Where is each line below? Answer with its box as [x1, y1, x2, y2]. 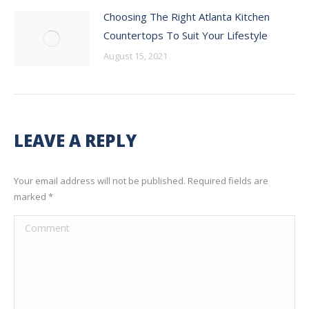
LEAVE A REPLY [14, 128, 137, 152]
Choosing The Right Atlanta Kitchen [103, 9, 270, 23]
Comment [14, 217, 60, 231]
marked [14, 190, 48, 203]
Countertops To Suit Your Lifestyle [103, 28, 268, 42]
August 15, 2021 [103, 49, 168, 62]
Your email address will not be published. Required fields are [14, 174, 268, 187]
